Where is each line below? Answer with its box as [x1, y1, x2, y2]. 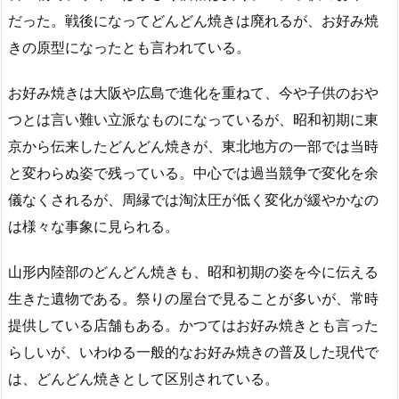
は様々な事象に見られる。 [8, 216, 179, 235]
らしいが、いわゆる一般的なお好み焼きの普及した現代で [8, 342, 379, 361]
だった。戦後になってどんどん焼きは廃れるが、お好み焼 [8, 12, 379, 29]
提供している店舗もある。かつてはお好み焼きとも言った [8, 315, 379, 334]
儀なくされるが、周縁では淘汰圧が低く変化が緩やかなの [8, 190, 379, 208]
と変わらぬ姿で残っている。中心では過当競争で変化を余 [8, 163, 379, 182]
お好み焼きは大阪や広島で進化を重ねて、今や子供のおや [8, 83, 379, 102]
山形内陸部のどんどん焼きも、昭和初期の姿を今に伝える [8, 262, 379, 281]
